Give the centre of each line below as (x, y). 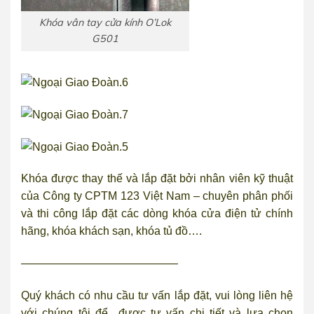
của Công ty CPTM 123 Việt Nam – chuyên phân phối (157, 196)
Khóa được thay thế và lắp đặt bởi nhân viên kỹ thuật (157, 179)
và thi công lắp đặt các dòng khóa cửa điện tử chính (157, 214)
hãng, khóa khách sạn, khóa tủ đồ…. (111, 231)
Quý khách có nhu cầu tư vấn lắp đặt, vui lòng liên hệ (157, 296)
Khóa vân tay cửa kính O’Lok (105, 23)
